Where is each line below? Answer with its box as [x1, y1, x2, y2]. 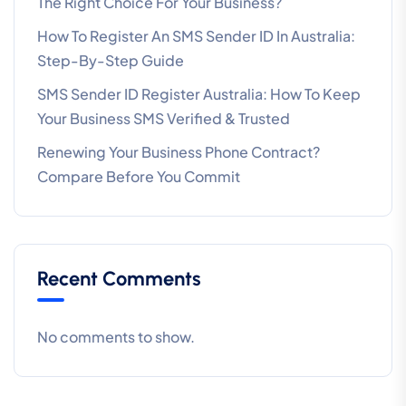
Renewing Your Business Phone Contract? [37, 142, 320, 162]
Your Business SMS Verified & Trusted [37, 109, 290, 129]
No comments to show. [37, 327, 195, 347]
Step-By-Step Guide [37, 51, 184, 71]
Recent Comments [37, 266, 201, 292]
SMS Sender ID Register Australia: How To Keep [37, 84, 361, 104]
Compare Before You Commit [37, 167, 240, 187]
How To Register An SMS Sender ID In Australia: [37, 26, 355, 46]
